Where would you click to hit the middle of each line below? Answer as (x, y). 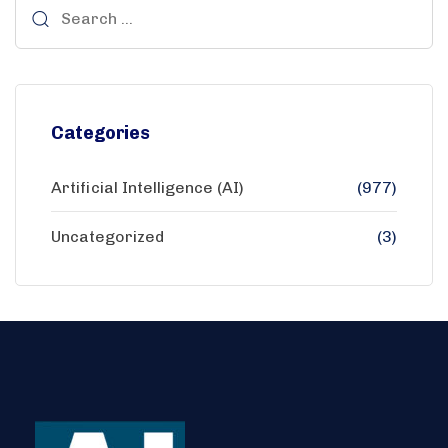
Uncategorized (107, 236)
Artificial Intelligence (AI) (147, 187)
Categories (100, 132)
